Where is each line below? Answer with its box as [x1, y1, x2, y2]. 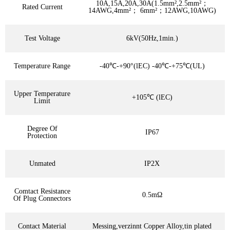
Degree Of [27, 124, 57, 132]
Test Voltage [24, 34, 60, 42]
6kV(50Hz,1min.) [126, 34, 178, 42]
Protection [27, 131, 57, 140]
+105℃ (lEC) [131, 93, 172, 101]
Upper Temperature [14, 89, 70, 98]
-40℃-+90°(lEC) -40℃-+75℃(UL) [99, 62, 205, 70]
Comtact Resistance [14, 187, 70, 195]
